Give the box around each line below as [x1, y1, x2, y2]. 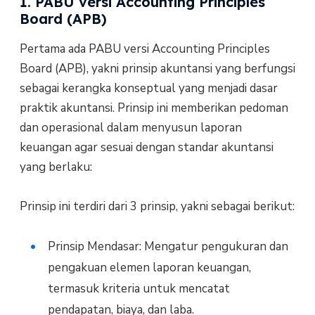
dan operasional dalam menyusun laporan [19, 119, 242, 136]
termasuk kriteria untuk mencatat [47, 281, 230, 297]
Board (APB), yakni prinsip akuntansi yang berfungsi [19, 60, 295, 77]
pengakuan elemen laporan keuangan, [47, 259, 251, 276]
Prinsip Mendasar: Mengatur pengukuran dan [47, 238, 288, 255]
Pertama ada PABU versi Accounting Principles [19, 40, 270, 57]
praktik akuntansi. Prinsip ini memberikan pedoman [19, 99, 288, 116]
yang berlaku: [19, 158, 92, 175]
